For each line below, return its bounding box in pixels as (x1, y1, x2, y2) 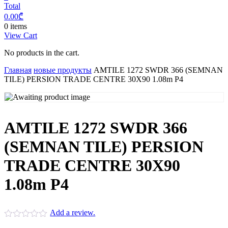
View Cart (4, 31, 37, 40)
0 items (4, 22, 27, 31)
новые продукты (34, 66, 92, 74)
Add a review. (50, 208, 96, 217)
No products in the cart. (4, 48, 79, 57)
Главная (4, 66, 32, 74)
